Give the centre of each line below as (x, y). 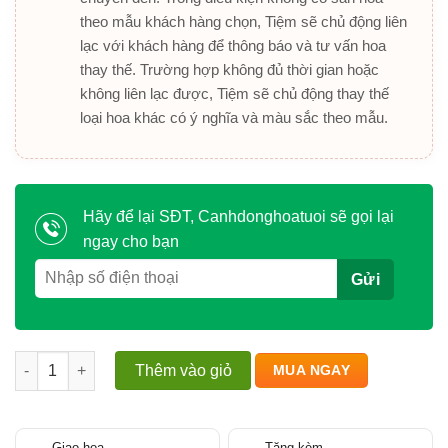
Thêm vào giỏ (183, 370)
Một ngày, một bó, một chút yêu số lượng (156, 360)
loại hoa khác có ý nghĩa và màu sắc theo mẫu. (233, 117)
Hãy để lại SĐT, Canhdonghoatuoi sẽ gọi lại (238, 216)
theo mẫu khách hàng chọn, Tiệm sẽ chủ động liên (243, 21)
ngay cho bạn (130, 241)
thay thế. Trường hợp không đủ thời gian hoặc (229, 69)
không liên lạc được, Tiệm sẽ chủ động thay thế (234, 93)
